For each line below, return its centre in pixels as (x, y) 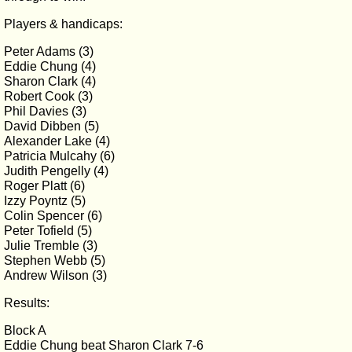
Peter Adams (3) (49, 51)
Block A (25, 330)
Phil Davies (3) (45, 111)
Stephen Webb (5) (55, 260)
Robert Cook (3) (48, 96)
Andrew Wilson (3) (55, 275)
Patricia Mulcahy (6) (59, 156)
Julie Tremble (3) (51, 246)
